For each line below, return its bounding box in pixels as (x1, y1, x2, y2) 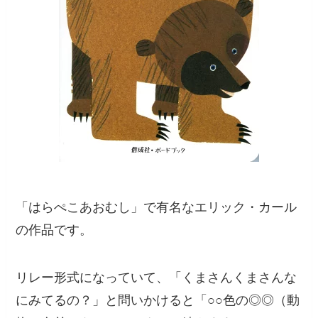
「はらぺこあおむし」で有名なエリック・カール (16, 199, 297, 214)
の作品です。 (16, 222, 93, 237)
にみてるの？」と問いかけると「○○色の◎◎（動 (16, 293, 300, 308)
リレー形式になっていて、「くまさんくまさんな (16, 270, 297, 285)
